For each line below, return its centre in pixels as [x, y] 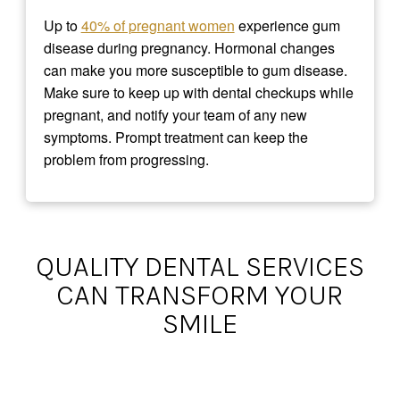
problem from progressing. [126, 160]
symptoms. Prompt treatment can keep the [175, 137]
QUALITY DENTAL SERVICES [200, 266]
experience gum [287, 26]
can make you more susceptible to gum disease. [195, 71]
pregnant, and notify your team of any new [175, 115]
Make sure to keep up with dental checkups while [198, 93]
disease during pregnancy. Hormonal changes [189, 48]
